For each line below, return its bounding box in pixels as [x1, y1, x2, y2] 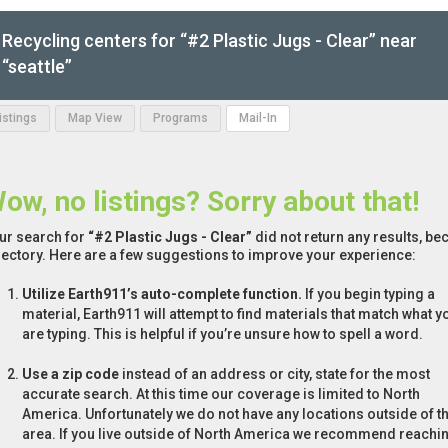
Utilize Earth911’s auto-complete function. [22, 286, 302, 303]
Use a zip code [22, 366, 119, 383]
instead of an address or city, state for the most [119, 366, 430, 383]
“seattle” [2, 56, 72, 78]
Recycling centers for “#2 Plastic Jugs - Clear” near [2, 30, 417, 52]
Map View [68, 111, 122, 126]
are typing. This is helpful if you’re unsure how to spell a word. [22, 326, 423, 343]
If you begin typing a [302, 286, 435, 303]
